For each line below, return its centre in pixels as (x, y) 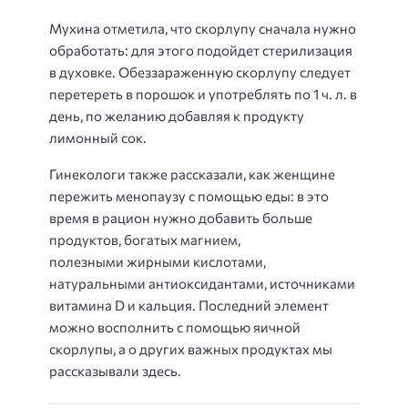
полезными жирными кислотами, (158, 262)
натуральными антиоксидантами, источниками (202, 284)
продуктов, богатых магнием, (145, 240)
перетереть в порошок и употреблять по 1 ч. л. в (203, 93)
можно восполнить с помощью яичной (175, 327)
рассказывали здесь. (115, 371)
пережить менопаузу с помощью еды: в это (189, 196)
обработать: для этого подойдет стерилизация (201, 50)
